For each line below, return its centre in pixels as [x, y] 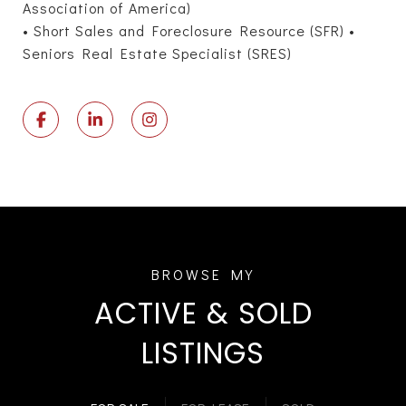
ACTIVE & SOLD [203, 313]
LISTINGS [203, 353]
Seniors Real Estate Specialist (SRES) [157, 53]
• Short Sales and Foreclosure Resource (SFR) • [189, 30]
